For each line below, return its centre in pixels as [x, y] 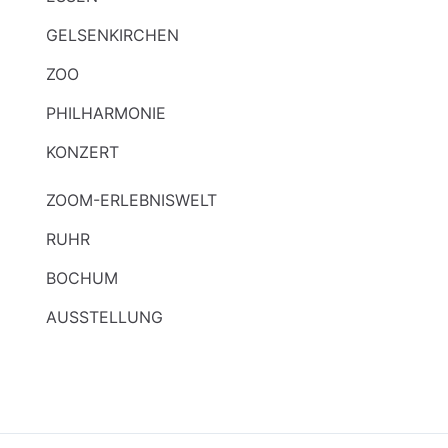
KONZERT [82, 152]
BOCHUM [82, 278]
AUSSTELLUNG [104, 317]
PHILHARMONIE [106, 113]
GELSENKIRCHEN [112, 35]
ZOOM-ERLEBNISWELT [131, 200]
